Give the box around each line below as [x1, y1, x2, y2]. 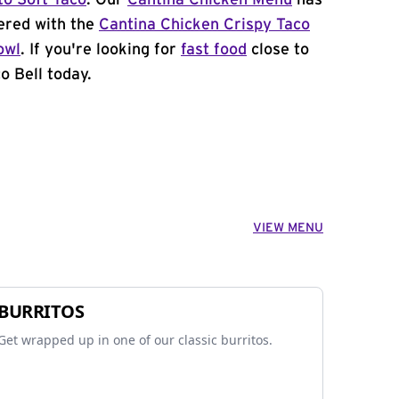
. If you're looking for [20, 42, 181, 58]
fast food [181, 42, 247, 58]
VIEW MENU [253, 222, 323, 234]
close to [247, 42, 309, 58]
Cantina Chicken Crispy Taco [99, 17, 310, 33]
